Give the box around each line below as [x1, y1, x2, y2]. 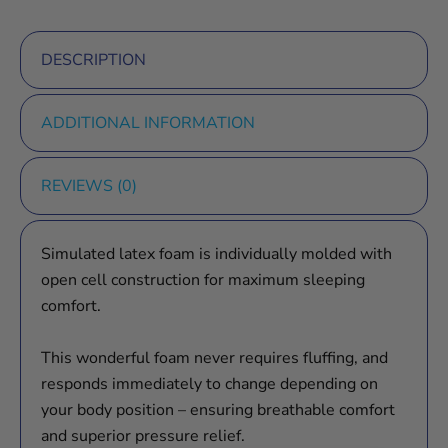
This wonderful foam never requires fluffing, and [41, 347, 388, 370]
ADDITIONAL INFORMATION [41, 112, 255, 135]
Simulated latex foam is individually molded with [41, 243, 392, 266]
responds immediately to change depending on [41, 373, 378, 396]
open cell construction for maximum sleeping [41, 269, 365, 292]
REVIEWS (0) [41, 175, 137, 198]
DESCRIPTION [41, 49, 146, 72]
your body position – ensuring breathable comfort [41, 399, 395, 422]
